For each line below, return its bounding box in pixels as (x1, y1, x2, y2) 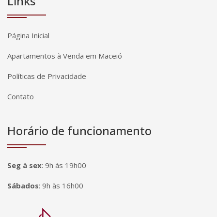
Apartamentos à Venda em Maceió (7, 51, 122, 61)
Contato (7, 92, 34, 102)
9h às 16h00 (42, 181, 83, 191)
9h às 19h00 (45, 160, 86, 170)
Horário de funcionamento (7, 123, 152, 139)
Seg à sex (7, 160, 42, 170)
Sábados (7, 181, 39, 191)
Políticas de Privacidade (7, 71, 86, 81)
